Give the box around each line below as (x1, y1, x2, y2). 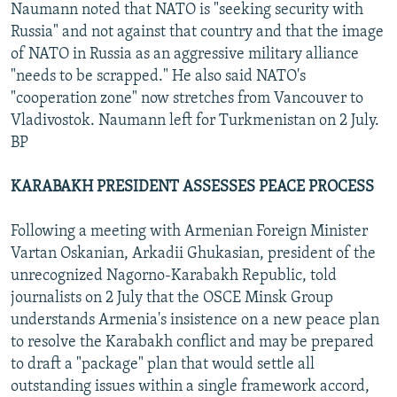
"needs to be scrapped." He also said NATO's (11, 67, 306, 85)
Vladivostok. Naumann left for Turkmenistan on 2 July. (11, 112, 379, 129)
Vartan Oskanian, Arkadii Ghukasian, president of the (11, 245, 376, 262)
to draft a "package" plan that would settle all (11, 355, 315, 373)
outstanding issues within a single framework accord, (11, 378, 370, 395)
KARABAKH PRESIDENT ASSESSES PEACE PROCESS (11, 178, 374, 196)
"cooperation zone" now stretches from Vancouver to (11, 90, 363, 107)
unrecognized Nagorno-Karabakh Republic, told (11, 267, 337, 284)
